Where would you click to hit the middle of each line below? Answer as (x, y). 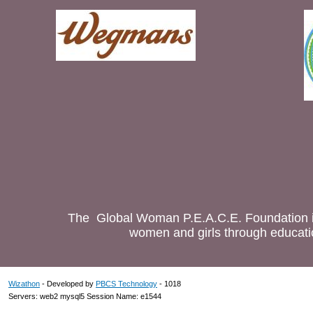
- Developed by (68, 284)
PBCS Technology (126, 284)
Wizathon (24, 284)
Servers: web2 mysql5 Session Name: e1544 (85, 296)
